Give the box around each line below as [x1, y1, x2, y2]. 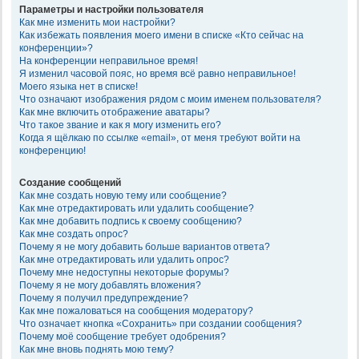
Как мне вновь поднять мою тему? [19, 343, 174, 355]
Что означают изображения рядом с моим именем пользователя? [19, 93, 321, 105]
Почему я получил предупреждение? [19, 292, 188, 304]
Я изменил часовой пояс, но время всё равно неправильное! [19, 67, 296, 79]
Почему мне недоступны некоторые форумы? [19, 266, 229, 278]
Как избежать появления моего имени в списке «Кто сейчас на [19, 29, 304, 41]
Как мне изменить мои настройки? [19, 16, 175, 28]
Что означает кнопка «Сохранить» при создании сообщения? [19, 317, 302, 329]
